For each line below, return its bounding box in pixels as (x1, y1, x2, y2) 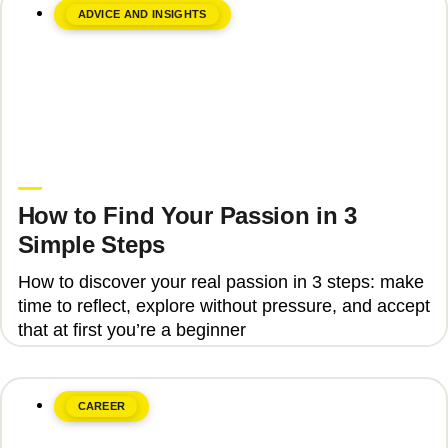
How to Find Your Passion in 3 (17, 202, 358, 230)
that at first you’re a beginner (17, 319, 246, 340)
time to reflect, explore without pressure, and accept (17, 295, 430, 316)
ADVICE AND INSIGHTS (77, 8, 207, 21)
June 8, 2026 (19, 131, 103, 148)
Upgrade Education (19, 151, 174, 172)
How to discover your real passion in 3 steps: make (17, 271, 424, 292)
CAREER (77, 399, 126, 412)
